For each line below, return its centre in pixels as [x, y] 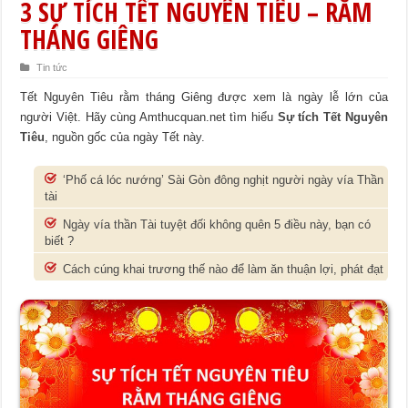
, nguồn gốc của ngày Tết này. [125, 137]
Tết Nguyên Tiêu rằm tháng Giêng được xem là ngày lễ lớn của [204, 97]
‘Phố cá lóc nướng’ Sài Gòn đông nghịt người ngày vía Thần [224, 179]
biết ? [60, 240]
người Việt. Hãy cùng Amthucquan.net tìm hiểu [149, 117]
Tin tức [52, 67]
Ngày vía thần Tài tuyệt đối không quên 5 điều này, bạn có [217, 224]
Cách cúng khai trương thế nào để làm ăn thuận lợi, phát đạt [224, 269]
